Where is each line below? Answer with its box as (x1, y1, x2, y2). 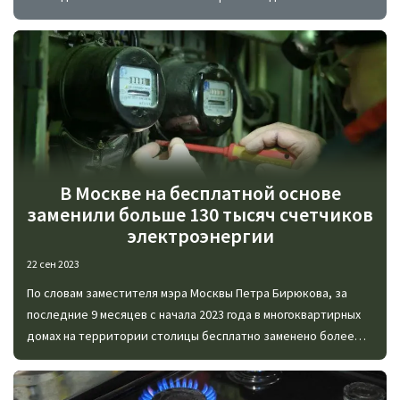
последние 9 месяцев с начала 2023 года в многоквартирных (27, 306, 361, 323)
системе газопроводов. (27, 9, 159, 26)
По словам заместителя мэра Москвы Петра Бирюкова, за (27, 285, 347, 302)
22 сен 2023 (27, 257, 79, 271)
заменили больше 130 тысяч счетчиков (27, 202, 373, 228)
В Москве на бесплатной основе (59, 180, 341, 206)
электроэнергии (126, 223, 274, 249)
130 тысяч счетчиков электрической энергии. (27, 349, 283, 366)
